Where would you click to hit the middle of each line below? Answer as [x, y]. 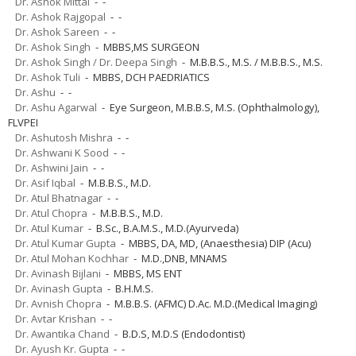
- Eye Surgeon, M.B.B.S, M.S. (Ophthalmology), [208, 107]
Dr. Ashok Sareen [57, 31]
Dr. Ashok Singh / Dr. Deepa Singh [96, 62]
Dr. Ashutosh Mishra [64, 137]
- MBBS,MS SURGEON [145, 46]
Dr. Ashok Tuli [48, 77]
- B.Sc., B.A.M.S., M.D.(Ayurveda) [161, 228]
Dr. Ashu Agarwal [56, 107]
